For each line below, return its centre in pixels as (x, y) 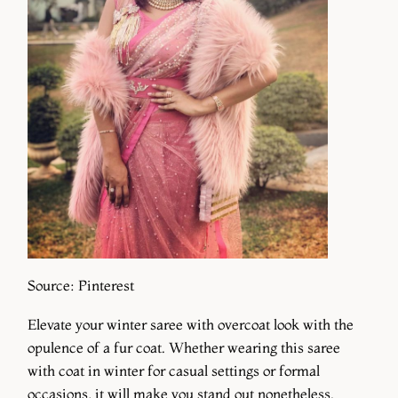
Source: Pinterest (81, 286)
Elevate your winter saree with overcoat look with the (191, 325)
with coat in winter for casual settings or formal (174, 371)
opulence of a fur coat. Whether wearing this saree (184, 348)
